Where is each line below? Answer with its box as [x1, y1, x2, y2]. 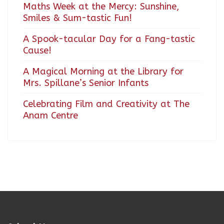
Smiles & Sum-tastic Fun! [23, 12, 132, 23]
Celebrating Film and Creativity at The [23, 98, 189, 109]
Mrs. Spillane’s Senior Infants [23, 77, 148, 88]
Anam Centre [23, 109, 78, 121]
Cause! [23, 44, 51, 56]
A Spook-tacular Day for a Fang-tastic [23, 33, 195, 44]
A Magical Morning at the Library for [23, 65, 183, 77]
